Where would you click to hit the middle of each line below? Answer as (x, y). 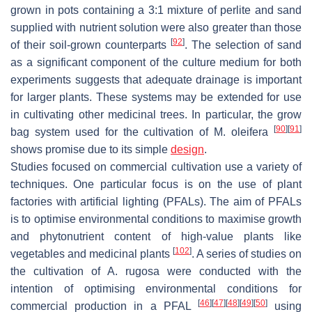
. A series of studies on (247, 254)
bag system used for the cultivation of (112, 132)
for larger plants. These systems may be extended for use (156, 97)
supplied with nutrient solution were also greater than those (156, 28)
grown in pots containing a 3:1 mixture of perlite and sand (156, 10)
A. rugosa (133, 272)
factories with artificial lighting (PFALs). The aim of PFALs (156, 202)
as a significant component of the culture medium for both (156, 63)
